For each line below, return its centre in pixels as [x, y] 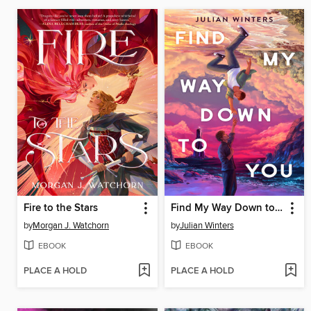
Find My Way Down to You [278, 208]
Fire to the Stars [61, 208]
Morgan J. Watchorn [71, 225]
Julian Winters [207, 225]
